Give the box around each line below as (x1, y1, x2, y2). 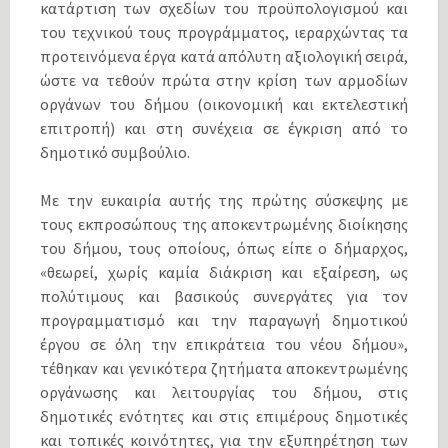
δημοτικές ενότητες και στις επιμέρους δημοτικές (40, 406, 408, 427)
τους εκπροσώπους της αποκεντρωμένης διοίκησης (40, 214, 408, 235)
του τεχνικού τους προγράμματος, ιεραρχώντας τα (40, 22, 408, 43)
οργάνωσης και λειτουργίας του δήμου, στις (40, 382, 408, 403)
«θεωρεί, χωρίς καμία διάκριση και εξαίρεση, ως (40, 262, 408, 283)
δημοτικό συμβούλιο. (40, 142, 190, 163)
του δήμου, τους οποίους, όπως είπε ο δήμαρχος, (40, 238, 408, 259)
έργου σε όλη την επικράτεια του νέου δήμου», (40, 334, 408, 355)
